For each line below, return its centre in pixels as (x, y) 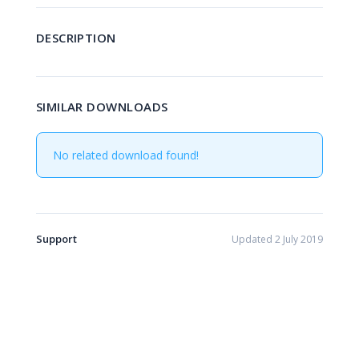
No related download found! (125, 155)
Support (56, 239)
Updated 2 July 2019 (278, 239)
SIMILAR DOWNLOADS (102, 107)
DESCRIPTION (76, 38)
